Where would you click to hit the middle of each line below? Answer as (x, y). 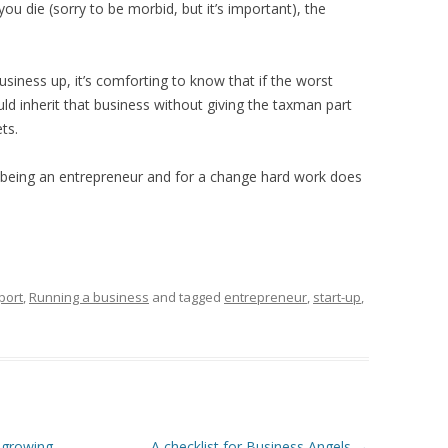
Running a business (89, 297)
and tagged (186, 297)
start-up (337, 297)
